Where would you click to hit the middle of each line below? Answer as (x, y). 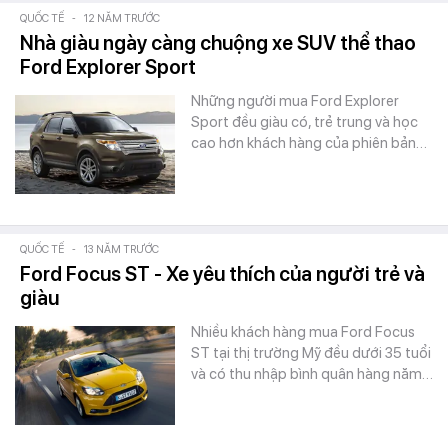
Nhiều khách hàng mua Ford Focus (303, 332)
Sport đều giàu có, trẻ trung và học (304, 122)
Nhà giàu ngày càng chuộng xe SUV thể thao (218, 43)
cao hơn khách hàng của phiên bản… (309, 143)
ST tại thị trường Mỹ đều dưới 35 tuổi (311, 353)
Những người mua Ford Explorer (295, 101)
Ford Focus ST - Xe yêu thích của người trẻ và (222, 274)
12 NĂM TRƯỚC (122, 18)
